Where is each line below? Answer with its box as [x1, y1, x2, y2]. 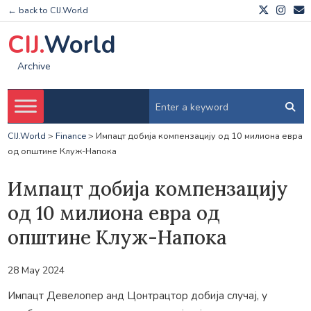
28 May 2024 [7, 263, 65, 277]
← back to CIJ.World [7, 4, 88, 17]
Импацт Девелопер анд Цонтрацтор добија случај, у [7, 287, 267, 303]
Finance [55, 130, 86, 142]
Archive [17, 60, 51, 74]
